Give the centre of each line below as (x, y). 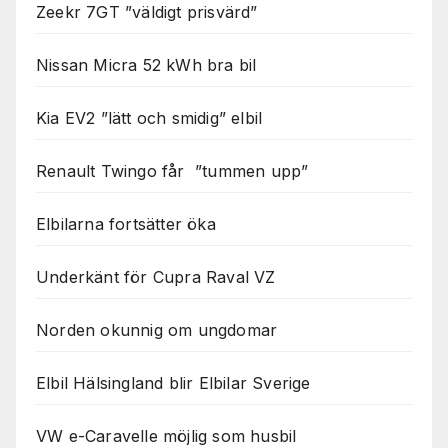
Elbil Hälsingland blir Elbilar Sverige (173, 383)
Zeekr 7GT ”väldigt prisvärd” (147, 12)
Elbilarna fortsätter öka (126, 224)
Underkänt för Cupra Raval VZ (156, 277)
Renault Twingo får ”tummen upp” (172, 171)
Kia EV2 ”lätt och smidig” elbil (149, 118)
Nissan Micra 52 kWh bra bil (146, 65)
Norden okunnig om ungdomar (157, 330)
